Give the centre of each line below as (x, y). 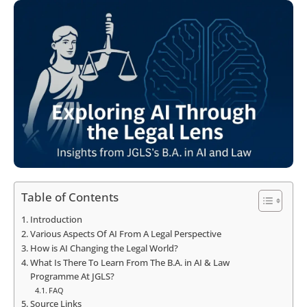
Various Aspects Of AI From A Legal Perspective (125, 234)
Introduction (56, 220)
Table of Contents (70, 197)
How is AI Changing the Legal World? (104, 249)
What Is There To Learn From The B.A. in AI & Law (130, 263)
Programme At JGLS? (72, 277)
